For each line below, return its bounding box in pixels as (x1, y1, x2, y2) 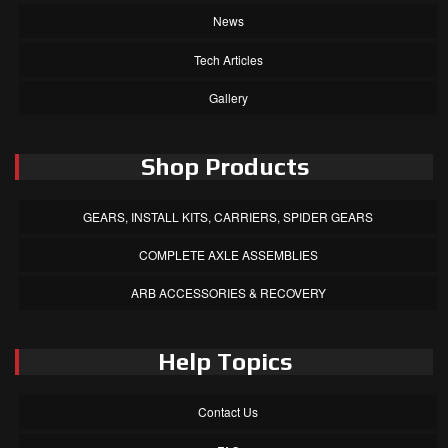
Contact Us (198, 403, 259, 421)
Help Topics (157, 348, 293, 376)
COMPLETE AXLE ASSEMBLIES (138, 246, 318, 264)
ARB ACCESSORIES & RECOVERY (130, 284, 326, 302)
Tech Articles (193, 50, 263, 68)
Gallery (208, 88, 248, 106)
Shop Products (140, 152, 310, 180)
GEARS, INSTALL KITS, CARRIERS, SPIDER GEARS (83, 207, 374, 225)
